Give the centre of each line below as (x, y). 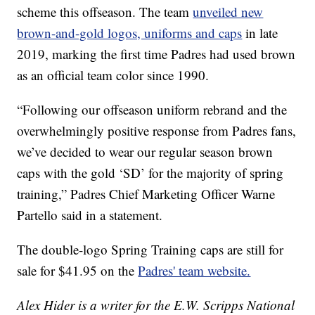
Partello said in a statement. (90, 215)
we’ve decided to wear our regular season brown (145, 152)
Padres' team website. (194, 271)
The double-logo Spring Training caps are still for (150, 250)
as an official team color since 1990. (113, 75)
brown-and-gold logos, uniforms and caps (130, 33)
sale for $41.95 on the (78, 271)
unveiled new (228, 12)
